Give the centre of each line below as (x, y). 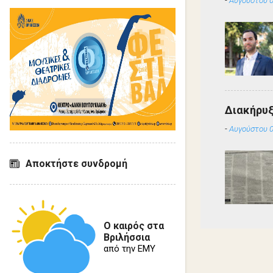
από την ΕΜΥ (130, 249)
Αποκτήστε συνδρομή (76, 164)
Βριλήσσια (127, 237)
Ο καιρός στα (134, 226)
